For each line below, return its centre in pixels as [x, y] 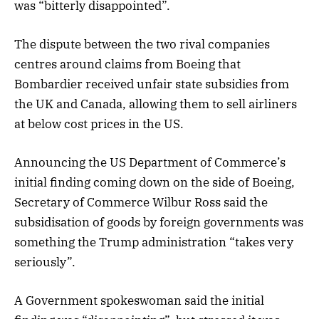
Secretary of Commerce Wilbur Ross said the [141, 203]
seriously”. [45, 262]
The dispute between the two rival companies [142, 45]
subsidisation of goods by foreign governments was [159, 223]
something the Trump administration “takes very [154, 242]
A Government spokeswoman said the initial [139, 301]
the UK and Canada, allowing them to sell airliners [156, 104]
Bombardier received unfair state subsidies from [152, 84]
